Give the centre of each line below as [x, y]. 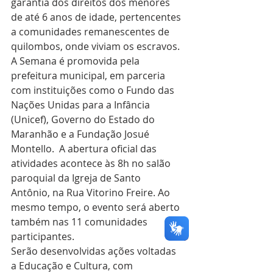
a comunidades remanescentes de [91, 32]
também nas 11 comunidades [80, 222]
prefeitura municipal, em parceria [89, 76]
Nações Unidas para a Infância [82, 105]
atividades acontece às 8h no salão [92, 164]
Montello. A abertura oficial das [85, 149]
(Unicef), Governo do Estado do [84, 120]
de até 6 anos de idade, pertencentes [97, 17]
